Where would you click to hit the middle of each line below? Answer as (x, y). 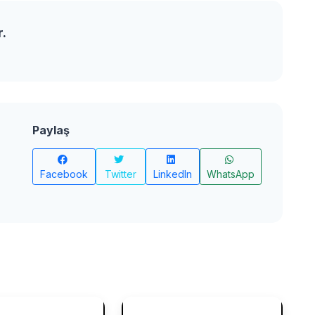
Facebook (64, 174)
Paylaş (51, 130)
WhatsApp (230, 174)
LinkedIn (172, 174)
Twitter (120, 174)
